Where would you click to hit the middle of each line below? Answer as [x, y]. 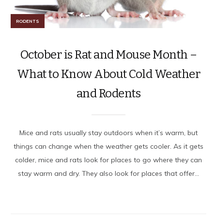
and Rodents [108, 93]
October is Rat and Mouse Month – [108, 54]
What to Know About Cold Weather [108, 74]
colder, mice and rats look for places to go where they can [108, 160]
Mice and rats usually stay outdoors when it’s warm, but [108, 132]
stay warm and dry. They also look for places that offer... [108, 173]
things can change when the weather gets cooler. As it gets [108, 146]
